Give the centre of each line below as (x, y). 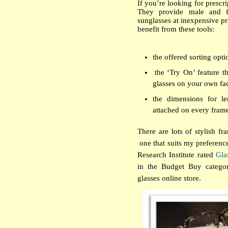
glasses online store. (169, 178)
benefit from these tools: (176, 29)
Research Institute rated (177, 155)
